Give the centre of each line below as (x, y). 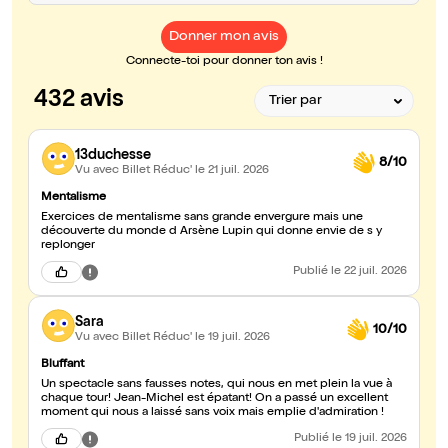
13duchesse (113, 155)
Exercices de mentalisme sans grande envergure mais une (202, 218)
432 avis (79, 101)
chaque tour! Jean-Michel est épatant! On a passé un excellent (214, 399)
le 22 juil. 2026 (369, 272)
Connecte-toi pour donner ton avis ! (224, 62)
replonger (68, 246)
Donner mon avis (224, 37)
